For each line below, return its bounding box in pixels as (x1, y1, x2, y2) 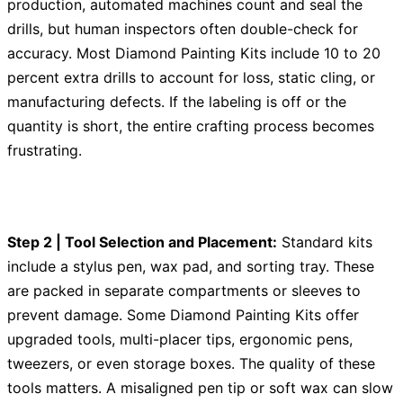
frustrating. (7, 141, 82, 160)
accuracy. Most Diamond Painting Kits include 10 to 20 (7, 44, 381, 63)
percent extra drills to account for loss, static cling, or (7, 68, 375, 87)
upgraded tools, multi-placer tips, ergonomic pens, (7, 330, 353, 349)
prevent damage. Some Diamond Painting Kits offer (7, 306, 359, 325)
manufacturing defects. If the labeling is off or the (7, 93, 346, 112)
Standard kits (277, 233, 372, 252)
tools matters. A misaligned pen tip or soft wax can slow (7, 379, 393, 398)
